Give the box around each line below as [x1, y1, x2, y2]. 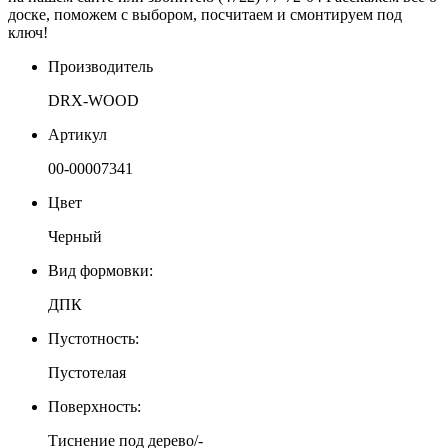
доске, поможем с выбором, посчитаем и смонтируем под [8, 5, 402, 23]
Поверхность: [48, 397, 141, 415]
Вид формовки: [48, 261, 153, 279]
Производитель [48, 57, 153, 75]
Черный [48, 227, 102, 245]
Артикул [48, 125, 107, 143]
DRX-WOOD [48, 91, 139, 109]
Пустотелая [48, 363, 126, 381]
